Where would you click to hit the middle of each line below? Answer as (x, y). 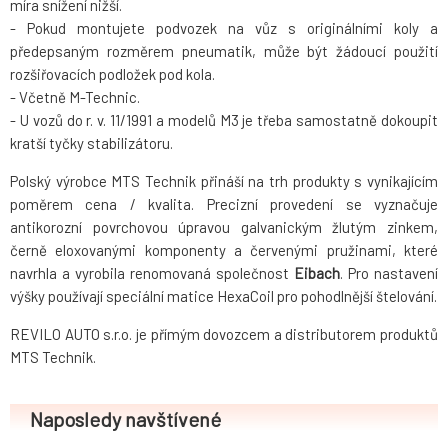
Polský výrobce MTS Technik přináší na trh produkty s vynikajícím (224, 181)
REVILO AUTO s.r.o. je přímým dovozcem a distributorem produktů (224, 334)
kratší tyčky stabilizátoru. (91, 143)
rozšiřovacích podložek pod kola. (112, 74)
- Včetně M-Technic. (75, 97)
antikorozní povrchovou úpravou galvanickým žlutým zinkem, (224, 227)
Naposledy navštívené (125, 419)
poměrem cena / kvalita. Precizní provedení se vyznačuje (224, 204)
